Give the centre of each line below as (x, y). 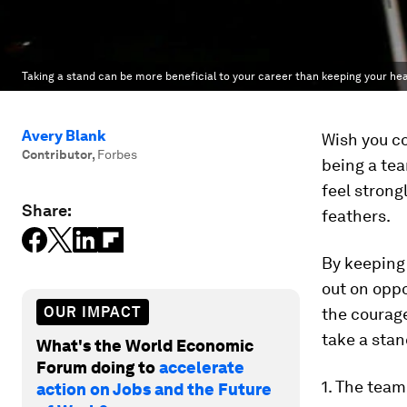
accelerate (202, 367)
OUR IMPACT (93, 312)
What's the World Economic (145, 345)
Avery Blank (64, 136)
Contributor (57, 154)
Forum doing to (98, 367)
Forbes (117, 154)
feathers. (356, 216)
